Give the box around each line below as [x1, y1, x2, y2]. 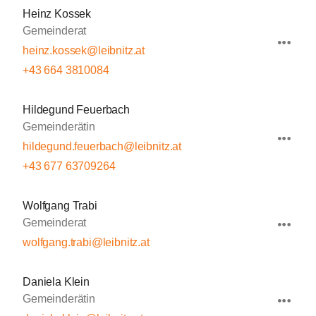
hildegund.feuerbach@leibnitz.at [23, 140, 182, 152]
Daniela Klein [23, 276, 90, 288]
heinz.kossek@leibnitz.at [23, 44, 145, 56]
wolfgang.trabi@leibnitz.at [23, 236, 150, 248]
